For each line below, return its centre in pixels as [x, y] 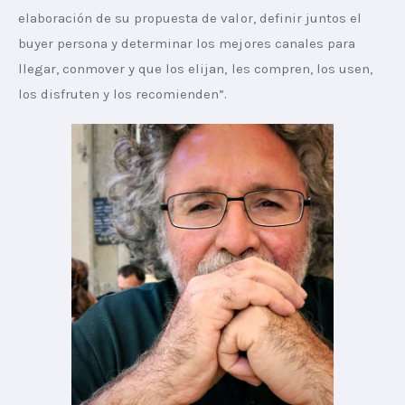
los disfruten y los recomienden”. [123, 94]
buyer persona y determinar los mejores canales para [188, 43]
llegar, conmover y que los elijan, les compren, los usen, [197, 68]
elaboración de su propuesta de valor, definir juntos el [192, 18]
